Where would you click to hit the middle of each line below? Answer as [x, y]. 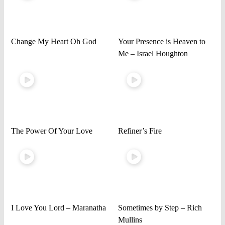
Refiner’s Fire [140, 131]
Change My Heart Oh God [54, 42]
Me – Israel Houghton [153, 54]
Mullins [130, 219]
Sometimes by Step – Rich [160, 207]
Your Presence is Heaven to [161, 42]
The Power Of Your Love [52, 131]
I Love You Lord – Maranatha [59, 207]
